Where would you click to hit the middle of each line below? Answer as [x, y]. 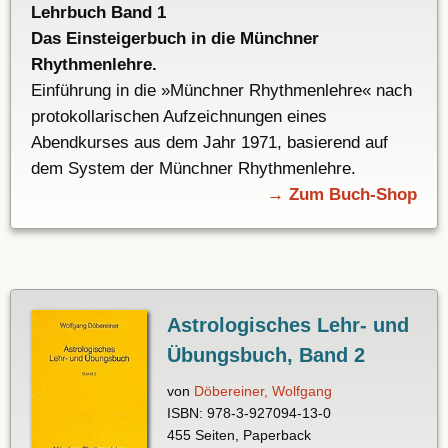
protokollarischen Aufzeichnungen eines [179, 117]
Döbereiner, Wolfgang [262, 391]
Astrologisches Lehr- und [287, 325]
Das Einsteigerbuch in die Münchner [175, 39]
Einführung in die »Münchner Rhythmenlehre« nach [221, 91]
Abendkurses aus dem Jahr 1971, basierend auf [209, 143]
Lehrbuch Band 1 [98, 13]
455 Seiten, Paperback [238, 435]
